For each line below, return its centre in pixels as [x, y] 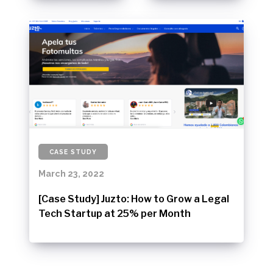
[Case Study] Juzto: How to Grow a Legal [134, 199]
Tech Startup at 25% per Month [115, 213]
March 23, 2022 [71, 173]
